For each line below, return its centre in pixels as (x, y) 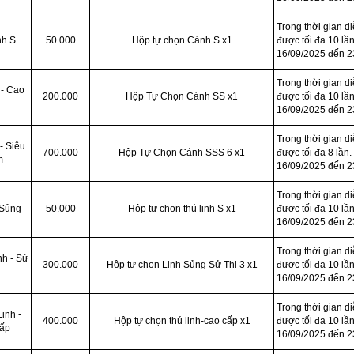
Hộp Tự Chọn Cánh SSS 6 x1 (182, 153)
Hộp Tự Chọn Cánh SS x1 (182, 96)
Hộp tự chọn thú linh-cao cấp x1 (182, 321)
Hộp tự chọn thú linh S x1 (182, 209)
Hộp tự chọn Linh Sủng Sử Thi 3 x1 (182, 265)
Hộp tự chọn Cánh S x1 (182, 40)
